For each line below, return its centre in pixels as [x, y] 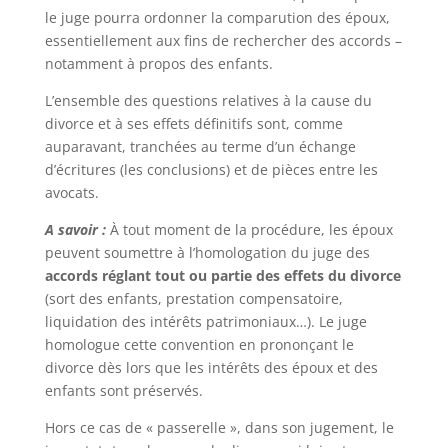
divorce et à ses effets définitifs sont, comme [193, 123]
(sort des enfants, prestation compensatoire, [193, 298]
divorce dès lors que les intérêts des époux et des [211, 367]
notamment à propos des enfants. [158, 63]
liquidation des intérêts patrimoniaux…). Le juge [205, 321]
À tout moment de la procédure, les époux [249, 229]
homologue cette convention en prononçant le [199, 344]
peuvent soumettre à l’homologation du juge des [207, 252]
